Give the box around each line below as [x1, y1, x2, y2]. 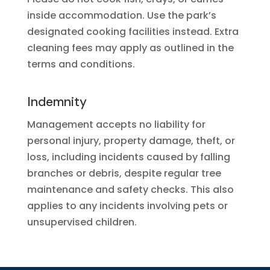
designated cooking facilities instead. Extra [27, 25, 239, 39]
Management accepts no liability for [27, 118, 206, 131]
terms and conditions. [27, 57, 135, 71]
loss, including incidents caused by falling [27, 150, 230, 164]
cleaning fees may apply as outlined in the [27, 41, 234, 55]
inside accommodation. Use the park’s [27, 8, 216, 22]
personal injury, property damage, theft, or [27, 134, 235, 148]
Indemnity [27, 93, 87, 110]
